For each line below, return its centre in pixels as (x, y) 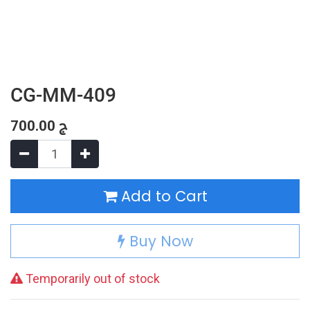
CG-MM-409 (63, 95)
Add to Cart (162, 196)
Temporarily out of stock (91, 279)
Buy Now (159, 241)
